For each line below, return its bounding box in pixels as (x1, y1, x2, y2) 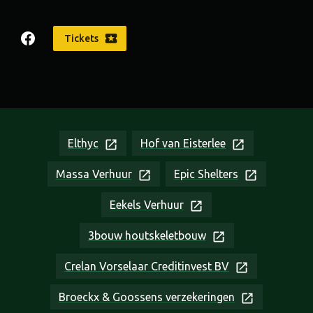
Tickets (64, 33, 99, 45)
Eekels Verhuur (110, 198, 184, 212)
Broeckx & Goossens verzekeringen (59, 291, 235, 304)
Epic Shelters (173, 168, 238, 181)
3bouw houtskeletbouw (87, 229, 206, 242)
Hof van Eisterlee (140, 137, 226, 150)
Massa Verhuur (55, 168, 132, 181)
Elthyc (68, 137, 99, 150)
